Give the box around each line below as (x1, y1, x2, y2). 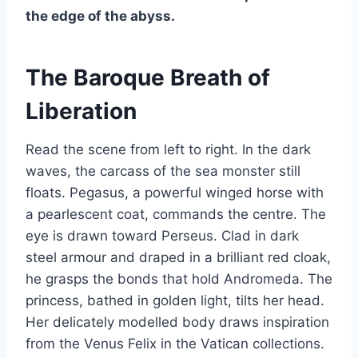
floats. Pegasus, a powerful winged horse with (26, 185, 324, 201)
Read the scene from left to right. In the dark (26, 141, 311, 158)
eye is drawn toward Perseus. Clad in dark (26, 228, 299, 245)
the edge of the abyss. (26, 8, 175, 25)
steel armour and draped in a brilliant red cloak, (26, 249, 331, 266)
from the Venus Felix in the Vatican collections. (26, 336, 324, 352)
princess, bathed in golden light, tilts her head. (26, 292, 324, 309)
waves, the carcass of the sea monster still (26, 163, 300, 180)
